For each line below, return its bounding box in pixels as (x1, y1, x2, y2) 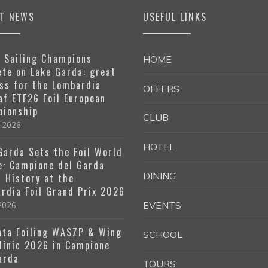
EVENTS (143, 199, 181, 211)
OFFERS (143, 82, 179, 95)
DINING (143, 170, 176, 182)
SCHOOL (143, 228, 182, 240)
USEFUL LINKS (143, 9, 207, 24)
